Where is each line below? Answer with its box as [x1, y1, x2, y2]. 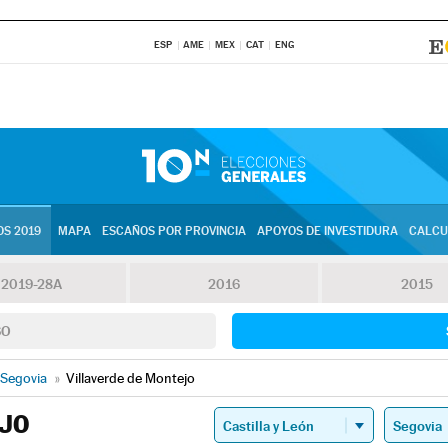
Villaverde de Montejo [66, 370, 195, 386]
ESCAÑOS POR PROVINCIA [101, 224, 246, 238]
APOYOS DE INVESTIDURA [256, 224, 398, 238]
